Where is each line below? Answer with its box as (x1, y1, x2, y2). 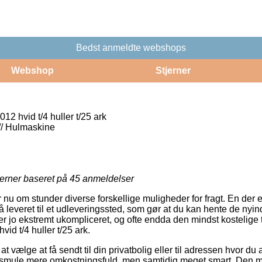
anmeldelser (80, 173, 134, 184)
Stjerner (155, 65, 191, 75)
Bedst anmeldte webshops (76, 42, 186, 53)
